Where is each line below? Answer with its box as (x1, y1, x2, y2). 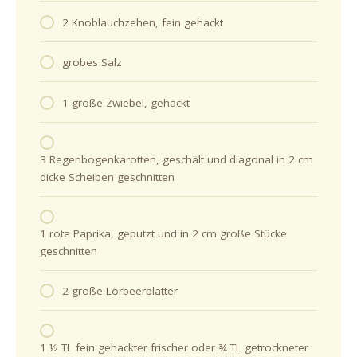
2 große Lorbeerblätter (62, 283, 178, 298)
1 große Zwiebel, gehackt (62, 95, 190, 110)
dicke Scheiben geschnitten (40, 169, 175, 184)
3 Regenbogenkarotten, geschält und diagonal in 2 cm (40, 151, 314, 167)
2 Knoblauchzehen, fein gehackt (62, 14, 224, 29)
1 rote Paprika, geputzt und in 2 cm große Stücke (40, 226, 288, 241)
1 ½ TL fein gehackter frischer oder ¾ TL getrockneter (40, 339, 309, 355)
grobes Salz (62, 55, 123, 70)
